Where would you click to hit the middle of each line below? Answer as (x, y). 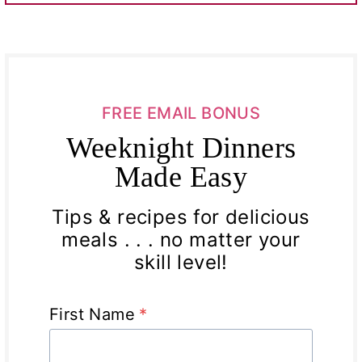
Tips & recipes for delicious (181, 217)
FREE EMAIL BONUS (181, 113)
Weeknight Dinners (181, 147)
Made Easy (181, 177)
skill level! (181, 262)
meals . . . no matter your (181, 239)
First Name (92, 314)
